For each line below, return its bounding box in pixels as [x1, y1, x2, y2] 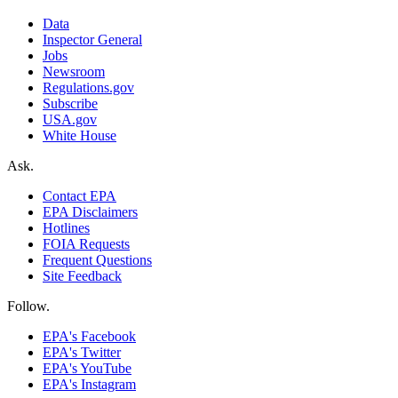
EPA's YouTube [43, 360, 131, 376]
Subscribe [43, 95, 98, 111]
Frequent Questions [43, 251, 152, 267]
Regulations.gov [43, 79, 134, 95]
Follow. [7, 298, 50, 314]
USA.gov [43, 111, 97, 127]
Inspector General [43, 31, 142, 47]
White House [43, 127, 116, 143]
